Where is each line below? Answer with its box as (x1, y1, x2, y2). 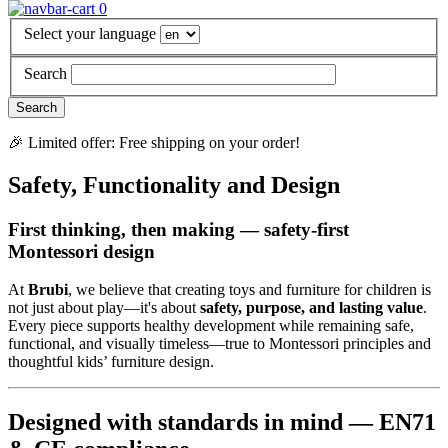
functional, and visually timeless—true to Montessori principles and (8, 335, 431, 353)
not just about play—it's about (8, 299, 200, 317)
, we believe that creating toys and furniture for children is (68, 281, 431, 299)
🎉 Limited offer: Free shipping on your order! (8, 133, 300, 151)
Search (24, 64, 67, 82)
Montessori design (8, 240, 155, 262)
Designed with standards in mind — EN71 (8, 409, 436, 436)
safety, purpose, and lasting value (200, 299, 423, 317)
